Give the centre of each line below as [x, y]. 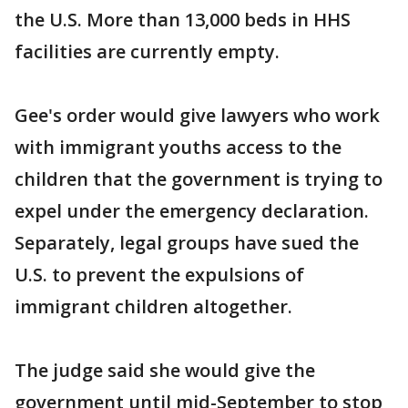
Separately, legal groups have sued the [187, 243]
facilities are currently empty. [147, 52]
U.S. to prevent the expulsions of [159, 275]
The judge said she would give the [165, 371]
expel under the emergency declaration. [192, 211]
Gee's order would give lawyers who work [197, 116]
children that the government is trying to [199, 179]
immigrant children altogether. [153, 307]
